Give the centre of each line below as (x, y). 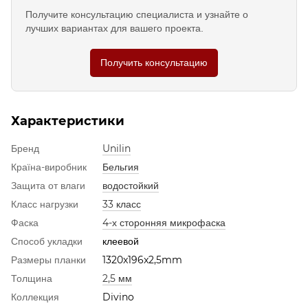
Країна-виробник (49, 167)
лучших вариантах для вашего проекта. (114, 28)
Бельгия (121, 167)
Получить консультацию (154, 62)
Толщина (32, 278)
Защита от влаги (48, 185)
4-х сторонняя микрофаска (164, 222)
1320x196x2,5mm (142, 260)
